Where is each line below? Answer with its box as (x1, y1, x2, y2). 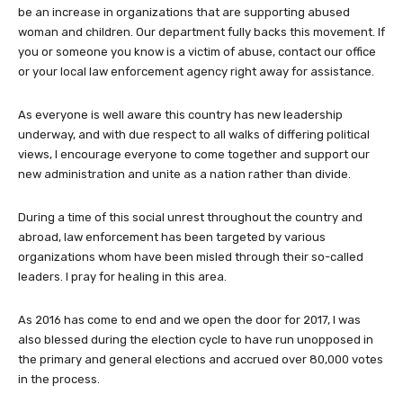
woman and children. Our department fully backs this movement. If (18, 25, 385, 40)
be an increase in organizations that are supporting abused (18, 5, 350, 20)
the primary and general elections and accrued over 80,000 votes (18, 353, 383, 367)
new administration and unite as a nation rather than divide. (18, 167, 351, 182)
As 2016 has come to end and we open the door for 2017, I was (18, 313, 361, 327)
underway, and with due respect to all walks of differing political (18, 128, 370, 142)
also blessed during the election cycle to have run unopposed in (18, 333, 373, 347)
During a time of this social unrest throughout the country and (18, 210, 363, 225)
